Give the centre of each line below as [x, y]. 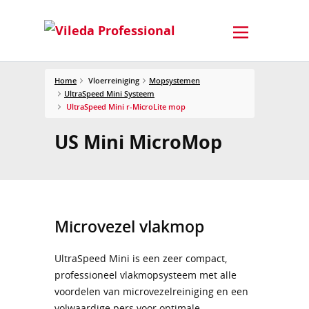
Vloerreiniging [114, 80]
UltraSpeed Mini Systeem [109, 93]
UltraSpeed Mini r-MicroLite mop [126, 106]
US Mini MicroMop [138, 141]
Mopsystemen [175, 80]
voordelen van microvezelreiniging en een [151, 291]
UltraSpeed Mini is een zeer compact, [141, 258]
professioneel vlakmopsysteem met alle [146, 275]
